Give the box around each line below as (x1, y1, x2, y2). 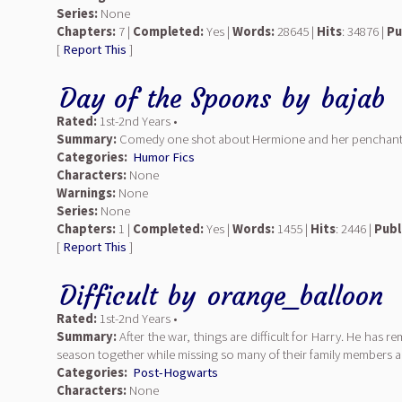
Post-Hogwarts (133, 364, 218, 380)
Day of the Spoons (59, 82, 271, 115)
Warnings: (57, 185, 118, 201)
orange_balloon (207, 279, 383, 312)
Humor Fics (133, 149, 195, 165)
